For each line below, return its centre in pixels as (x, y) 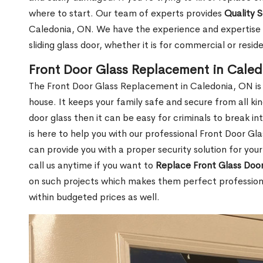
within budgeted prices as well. (94, 197)
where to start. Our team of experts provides (127, 13)
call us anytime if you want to (92, 165)
